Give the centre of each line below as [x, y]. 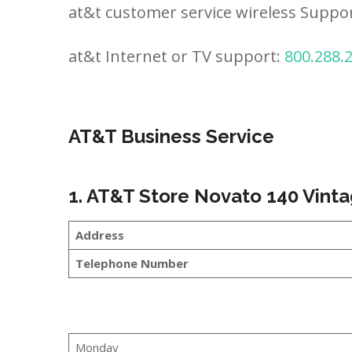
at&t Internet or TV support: [176, 56]
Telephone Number [132, 263]
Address [99, 235]
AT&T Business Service [171, 136]
